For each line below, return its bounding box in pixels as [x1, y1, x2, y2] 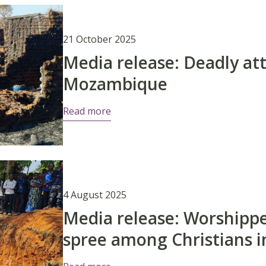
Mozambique [62, 72, 167, 96]
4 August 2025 [62, 188, 126, 202]
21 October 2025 [62, 33, 136, 46]
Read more [62, 104, 111, 118]
